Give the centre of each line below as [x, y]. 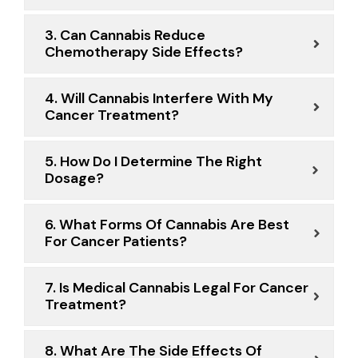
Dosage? [74, 179]
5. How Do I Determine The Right [153, 162]
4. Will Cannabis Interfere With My [159, 99]
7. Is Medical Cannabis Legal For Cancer [177, 288]
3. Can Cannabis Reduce [125, 36]
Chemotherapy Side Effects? [144, 52]
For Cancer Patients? [116, 242]
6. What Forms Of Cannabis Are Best [167, 225]
